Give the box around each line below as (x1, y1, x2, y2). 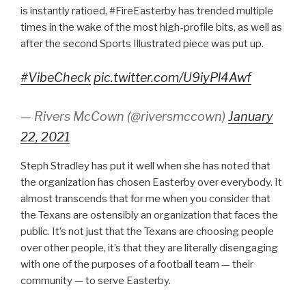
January (228, 109, 273, 124)
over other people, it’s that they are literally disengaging (20, 241, 278, 254)
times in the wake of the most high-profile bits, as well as (20, 21, 282, 33)
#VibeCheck (20, 70, 91, 85)
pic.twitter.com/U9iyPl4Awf (94, 70, 251, 85)
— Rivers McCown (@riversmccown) (20, 109, 228, 124)
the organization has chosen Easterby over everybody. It (20, 176, 282, 189)
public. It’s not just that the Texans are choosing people (20, 225, 274, 238)
